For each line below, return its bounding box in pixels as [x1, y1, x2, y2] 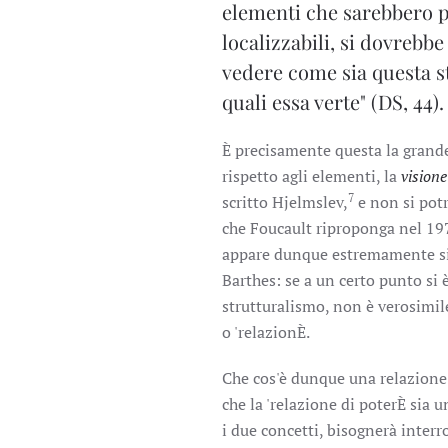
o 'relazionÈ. [222, 321, 310, 343]
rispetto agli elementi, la [222, 165, 401, 187]
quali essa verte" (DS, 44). [222, 88, 444, 115]
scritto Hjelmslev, [222, 191, 348, 213]
